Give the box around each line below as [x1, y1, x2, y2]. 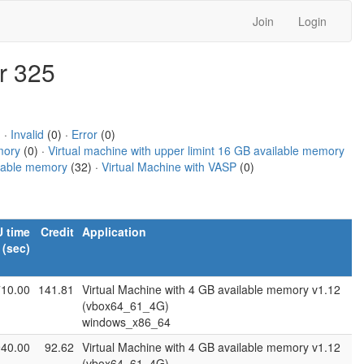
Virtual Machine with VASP [101, 158, 236, 175]
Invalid [10, 126, 44, 142]
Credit [41, 223, 74, 240]
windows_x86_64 [82, 314, 171, 330]
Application [82, 223, 146, 240]
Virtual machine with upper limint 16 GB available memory [47, 142, 344, 158]
